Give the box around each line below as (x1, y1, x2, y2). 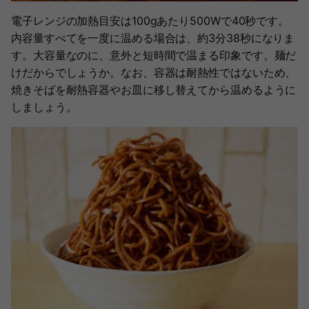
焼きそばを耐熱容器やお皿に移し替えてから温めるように (11, 82, 297, 97)
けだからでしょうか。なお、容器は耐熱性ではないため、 (11, 65, 297, 79)
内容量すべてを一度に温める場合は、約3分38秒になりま (11, 30, 295, 45)
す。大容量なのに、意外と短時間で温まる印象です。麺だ (11, 48, 297, 62)
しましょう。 (11, 99, 77, 114)
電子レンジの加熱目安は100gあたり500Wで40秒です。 (11, 13, 290, 28)
